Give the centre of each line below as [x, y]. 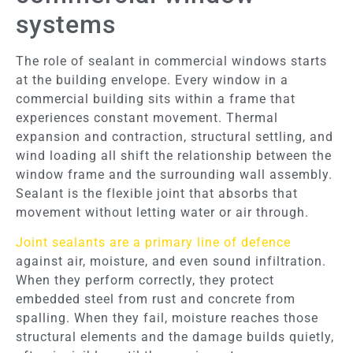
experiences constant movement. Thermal [147, 117]
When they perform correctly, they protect [145, 281]
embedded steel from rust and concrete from [156, 299]
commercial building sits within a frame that [156, 98]
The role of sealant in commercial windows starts [171, 61]
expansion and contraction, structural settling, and [175, 136]
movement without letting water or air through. [162, 212]
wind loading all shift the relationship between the [174, 155]
